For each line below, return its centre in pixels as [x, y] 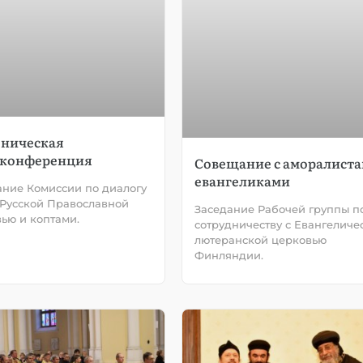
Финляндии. [229, 255]
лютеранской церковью [261, 239]
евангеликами [242, 180]
